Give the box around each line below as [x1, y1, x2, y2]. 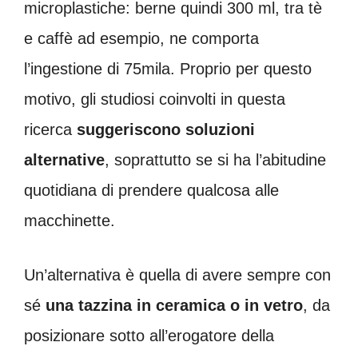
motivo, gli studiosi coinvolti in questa [24, 89, 285, 108]
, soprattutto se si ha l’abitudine [105, 150, 326, 169]
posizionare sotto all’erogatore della [24, 326, 274, 344]
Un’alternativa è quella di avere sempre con [24, 265, 331, 284]
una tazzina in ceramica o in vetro [46, 296, 303, 314]
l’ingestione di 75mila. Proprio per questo [24, 59, 312, 78]
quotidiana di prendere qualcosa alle [24, 181, 279, 199]
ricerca [24, 120, 72, 138]
